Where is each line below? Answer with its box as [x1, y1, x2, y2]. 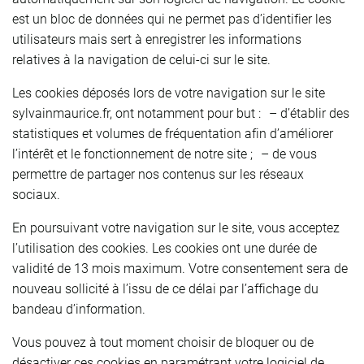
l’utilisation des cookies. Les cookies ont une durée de [12, 240, 317, 256]
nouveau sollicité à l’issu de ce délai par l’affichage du [12, 280, 318, 297]
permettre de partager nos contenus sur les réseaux [12, 166, 304, 182]
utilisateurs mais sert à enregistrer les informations [12, 31, 301, 47]
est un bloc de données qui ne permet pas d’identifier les [12, 11, 331, 27]
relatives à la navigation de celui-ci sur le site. [12, 51, 271, 67]
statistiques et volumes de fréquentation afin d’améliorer [12, 125, 333, 141]
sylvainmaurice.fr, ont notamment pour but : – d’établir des [12, 105, 349, 121]
